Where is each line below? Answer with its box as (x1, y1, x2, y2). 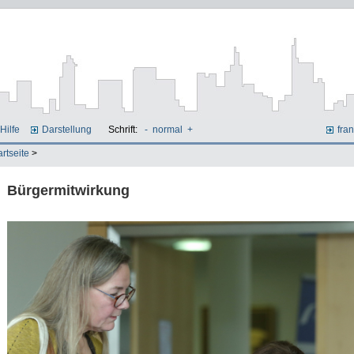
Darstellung (42, 124, 92, 135)
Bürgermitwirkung (6, 181, 130, 198)
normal (152, 124, 183, 135)
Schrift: (107, 124, 140, 135)
